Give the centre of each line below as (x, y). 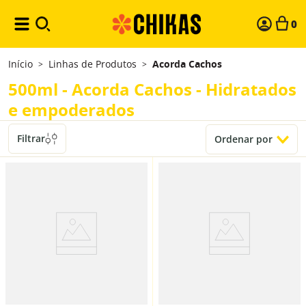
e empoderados (71, 110)
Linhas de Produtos (93, 64)
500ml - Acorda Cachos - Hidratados (152, 89)
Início (20, 64)
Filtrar (31, 138)
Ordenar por (244, 139)
